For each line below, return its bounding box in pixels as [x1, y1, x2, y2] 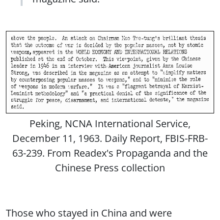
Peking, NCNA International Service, [29, 116, 191, 130]
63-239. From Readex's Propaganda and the [12, 145, 208, 160]
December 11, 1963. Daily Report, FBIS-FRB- [12, 131, 208, 145]
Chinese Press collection [55, 160, 165, 174]
